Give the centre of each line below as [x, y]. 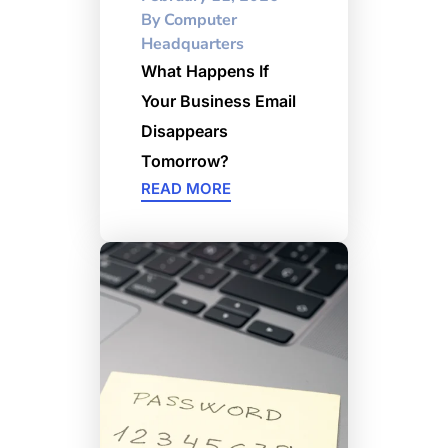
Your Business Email [218, 100]
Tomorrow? [185, 160]
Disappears [184, 130]
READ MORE [186, 188]
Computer [198, 19]
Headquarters [192, 43]
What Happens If [205, 70]
